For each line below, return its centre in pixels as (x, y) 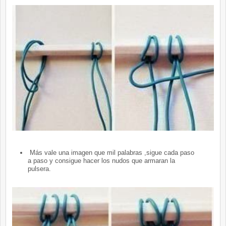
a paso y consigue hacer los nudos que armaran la (101, 160)
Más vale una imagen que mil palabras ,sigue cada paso (111, 152)
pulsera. (39, 168)
